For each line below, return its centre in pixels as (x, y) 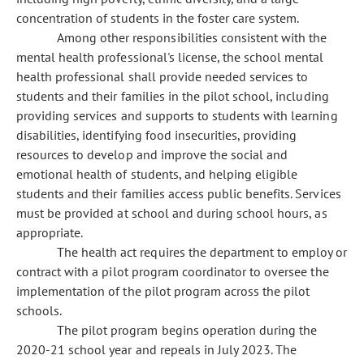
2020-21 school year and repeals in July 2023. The (157, 349)
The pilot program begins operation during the (187, 330)
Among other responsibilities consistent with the (192, 37)
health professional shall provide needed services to (162, 76)
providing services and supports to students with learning (177, 115)
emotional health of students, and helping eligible (157, 174)
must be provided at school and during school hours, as (172, 213)
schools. (39, 310)
